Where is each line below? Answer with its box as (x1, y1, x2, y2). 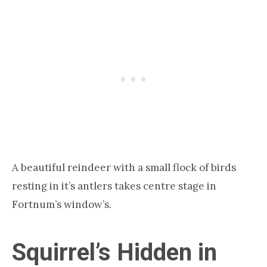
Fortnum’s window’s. (12, 197, 111, 211)
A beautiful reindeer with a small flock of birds (12, 160, 236, 174)
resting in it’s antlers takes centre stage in (12, 179, 216, 193)
